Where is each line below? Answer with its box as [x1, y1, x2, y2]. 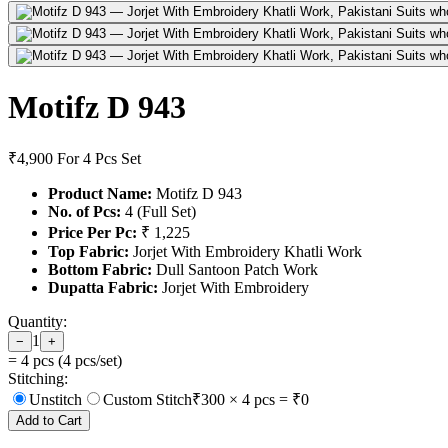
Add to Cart [16, 413, 82, 429]
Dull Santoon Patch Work [152, 261, 318, 279]
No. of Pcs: [48, 203, 121, 221]
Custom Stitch [103, 391, 192, 409]
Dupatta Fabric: [48, 279, 158, 297]
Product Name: [48, 185, 152, 203]
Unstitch [29, 391, 82, 409]
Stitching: [8, 370, 68, 388]
